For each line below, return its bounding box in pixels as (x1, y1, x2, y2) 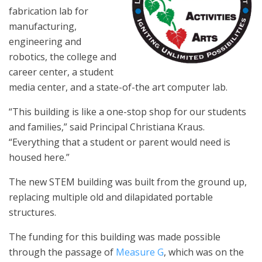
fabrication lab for (9, 5, 88, 18)
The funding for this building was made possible (9, 230, 220, 244)
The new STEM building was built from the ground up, (9, 175, 247, 189)
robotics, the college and (9, 50, 116, 64)
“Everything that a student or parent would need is (9, 136, 230, 149)
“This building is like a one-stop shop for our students (9, 105, 246, 119)
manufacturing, (9, 20, 77, 33)
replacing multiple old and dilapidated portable (9, 191, 213, 204)
